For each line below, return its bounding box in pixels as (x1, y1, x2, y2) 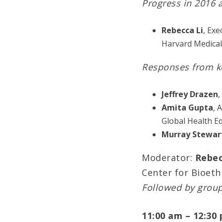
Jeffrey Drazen (162, 89, 218, 100)
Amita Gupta (162, 102, 213, 113)
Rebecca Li (162, 25, 203, 36)
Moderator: (142, 152, 195, 164)
